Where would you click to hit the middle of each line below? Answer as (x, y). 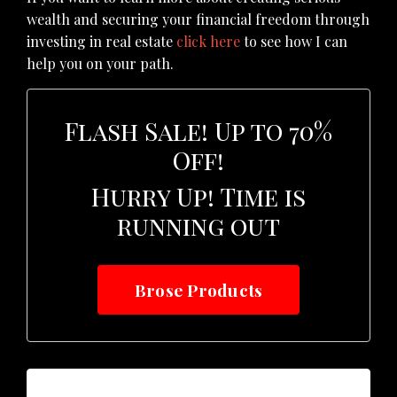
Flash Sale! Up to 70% (198, 131)
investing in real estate (101, 42)
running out (198, 226)
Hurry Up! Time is (198, 197)
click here (208, 42)
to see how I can (294, 42)
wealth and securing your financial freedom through (198, 19)
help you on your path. (100, 64)
